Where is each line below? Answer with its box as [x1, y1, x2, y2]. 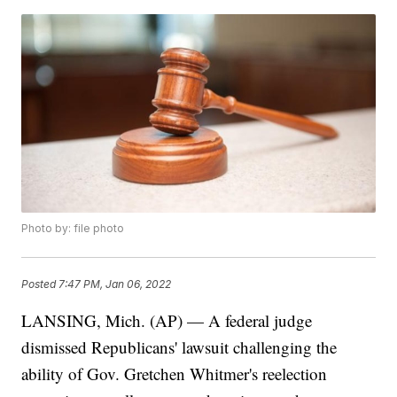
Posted [21, 276, 59, 291]
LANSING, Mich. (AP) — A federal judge [21, 309, 313, 332]
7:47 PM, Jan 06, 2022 [58, 276, 172, 291]
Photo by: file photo [21, 222, 125, 236]
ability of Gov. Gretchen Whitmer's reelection [21, 362, 328, 385]
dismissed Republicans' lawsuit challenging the [21, 336, 338, 359]
